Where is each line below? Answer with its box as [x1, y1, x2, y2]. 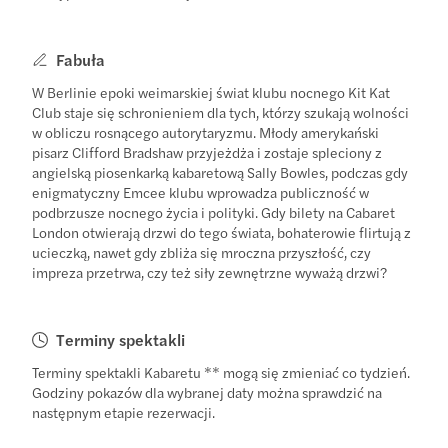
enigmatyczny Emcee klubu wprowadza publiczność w [32, 181, 370, 202]
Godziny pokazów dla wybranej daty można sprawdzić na [32, 381, 383, 402]
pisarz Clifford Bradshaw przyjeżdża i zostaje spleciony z [32, 141, 383, 162]
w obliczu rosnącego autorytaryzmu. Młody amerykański [32, 121, 380, 142]
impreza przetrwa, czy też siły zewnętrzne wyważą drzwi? [32, 261, 388, 282]
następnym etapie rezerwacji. [32, 401, 216, 422]
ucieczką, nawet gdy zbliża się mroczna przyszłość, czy [32, 241, 372, 262]
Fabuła [56, 47, 106, 71]
